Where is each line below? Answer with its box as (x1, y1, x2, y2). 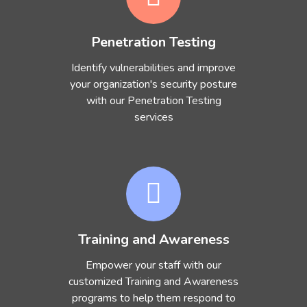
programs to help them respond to (71, 291, 236, 306)
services (134, 110, 173, 125)
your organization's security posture (70, 77, 237, 92)
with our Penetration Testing (86, 93, 221, 108)
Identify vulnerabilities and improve (71, 60, 236, 75)
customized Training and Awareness (69, 274, 238, 289)
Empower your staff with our (86, 258, 221, 273)
